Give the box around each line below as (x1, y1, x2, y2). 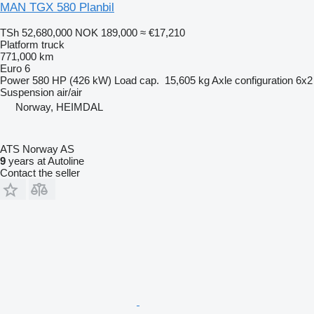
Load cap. (114, 74, 159, 86)
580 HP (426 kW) (32, 74, 111, 86)
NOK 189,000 (75, 26, 137, 39)
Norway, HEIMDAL (15, 100, 103, 113)
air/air (57, 86, 82, 98)
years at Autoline (6, 154, 84, 167)
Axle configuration (212, 74, 293, 86)
